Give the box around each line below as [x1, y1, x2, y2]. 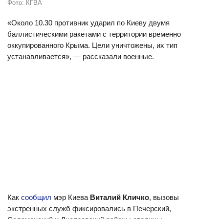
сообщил [21, 193, 51, 201]
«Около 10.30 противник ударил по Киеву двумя [7, 19, 170, 27]
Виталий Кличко [90, 193, 149, 201]
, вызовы [149, 193, 179, 201]
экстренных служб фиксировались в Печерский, [7, 204, 171, 213]
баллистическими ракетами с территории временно [7, 30, 181, 38]
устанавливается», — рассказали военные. [7, 52, 154, 61]
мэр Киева [51, 193, 90, 201]
